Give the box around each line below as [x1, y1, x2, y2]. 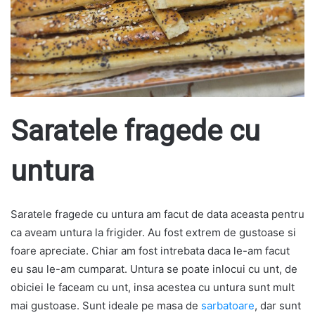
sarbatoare [201, 299, 255, 313]
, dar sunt [255, 299, 301, 313]
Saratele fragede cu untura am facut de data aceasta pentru [11, 207, 304, 221]
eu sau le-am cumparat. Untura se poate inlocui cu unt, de [11, 262, 297, 276]
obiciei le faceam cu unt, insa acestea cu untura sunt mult [11, 281, 295, 295]
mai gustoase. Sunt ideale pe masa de [11, 299, 201, 313]
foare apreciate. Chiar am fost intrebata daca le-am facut [11, 244, 290, 258]
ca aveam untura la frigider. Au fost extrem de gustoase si [11, 226, 296, 240]
